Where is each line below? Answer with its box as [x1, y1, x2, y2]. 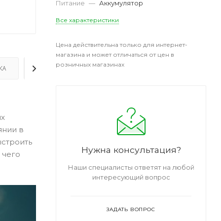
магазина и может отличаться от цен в [56, 51, 174, 59]
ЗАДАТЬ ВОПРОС [107, 206, 155, 213]
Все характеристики [56, 16, 119, 24]
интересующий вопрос [92, 173, 170, 182]
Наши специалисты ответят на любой [68, 163, 194, 172]
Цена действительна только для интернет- [56, 41, 187, 49]
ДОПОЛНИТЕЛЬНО [36, 64, 94, 73]
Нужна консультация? [81, 145, 181, 155]
